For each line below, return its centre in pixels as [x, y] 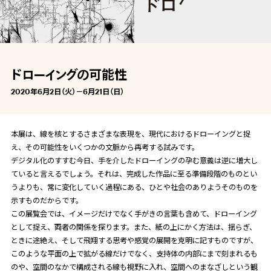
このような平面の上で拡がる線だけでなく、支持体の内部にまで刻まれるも [134, 254]
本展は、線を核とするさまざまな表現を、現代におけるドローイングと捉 [130, 134]
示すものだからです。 [47, 201]
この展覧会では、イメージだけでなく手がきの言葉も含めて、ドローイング [134, 214]
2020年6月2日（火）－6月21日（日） [67, 91]
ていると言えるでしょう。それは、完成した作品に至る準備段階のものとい [134, 174]
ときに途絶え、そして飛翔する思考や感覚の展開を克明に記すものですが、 [134, 240]
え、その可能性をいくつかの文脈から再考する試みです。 [105, 147]
